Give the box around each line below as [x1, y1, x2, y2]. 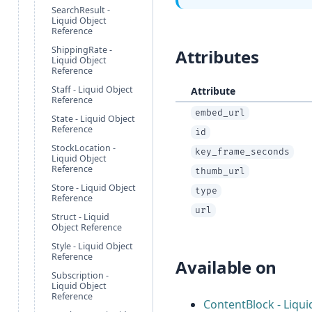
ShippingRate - [52, 44, 112, 56]
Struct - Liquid [52, 211, 109, 223]
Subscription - [52, 270, 109, 281]
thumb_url [195, 166, 245, 177]
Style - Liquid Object [52, 240, 133, 252]
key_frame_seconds [195, 146, 290, 157]
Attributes [175, 45, 259, 68]
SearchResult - [52, 4, 110, 16]
